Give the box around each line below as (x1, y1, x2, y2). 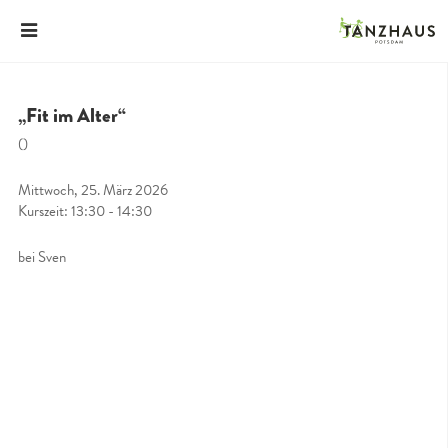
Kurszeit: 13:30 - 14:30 (18, 199, 152, 222)
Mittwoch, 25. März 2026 (18, 178, 168, 201)
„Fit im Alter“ (18, 101, 126, 130)
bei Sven (18, 245, 66, 268)
